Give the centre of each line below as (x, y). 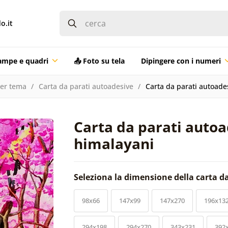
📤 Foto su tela (99, 61)
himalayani (114, 143)
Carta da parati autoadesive (86, 86)
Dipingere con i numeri (181, 61)
